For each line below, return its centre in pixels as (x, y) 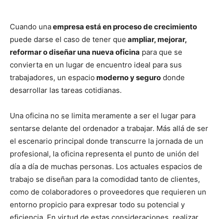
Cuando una (31, 26)
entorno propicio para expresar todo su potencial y (97, 204)
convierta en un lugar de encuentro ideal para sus (96, 65)
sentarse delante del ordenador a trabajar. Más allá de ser (109, 128)
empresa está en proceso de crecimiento (124, 26)
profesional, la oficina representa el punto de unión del (104, 153)
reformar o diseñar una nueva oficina (75, 52)
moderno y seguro (128, 77)
